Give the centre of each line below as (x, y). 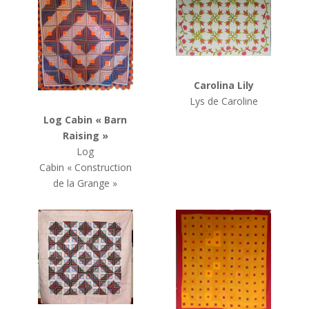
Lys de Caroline (223, 101)
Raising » (85, 136)
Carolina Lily (223, 86)
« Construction (99, 168)
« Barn (111, 120)
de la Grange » (86, 183)
